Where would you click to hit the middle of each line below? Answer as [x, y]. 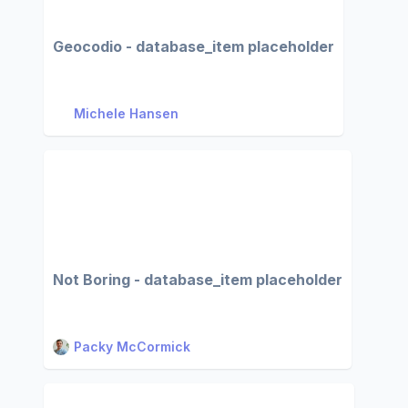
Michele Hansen [126, 113]
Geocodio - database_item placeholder [194, 46]
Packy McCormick [132, 347]
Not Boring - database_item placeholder [198, 280]
